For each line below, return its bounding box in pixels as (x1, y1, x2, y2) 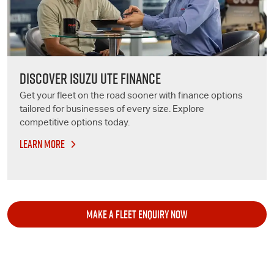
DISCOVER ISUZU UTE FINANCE (20, 68, 161, 89)
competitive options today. (20, 119, 130, 128)
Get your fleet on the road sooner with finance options (20, 92, 243, 102)
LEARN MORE (20, 136, 65, 152)
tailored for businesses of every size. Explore (20, 105, 204, 115)
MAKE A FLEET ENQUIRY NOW (86, 207, 188, 223)
